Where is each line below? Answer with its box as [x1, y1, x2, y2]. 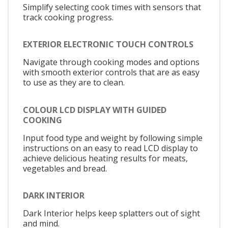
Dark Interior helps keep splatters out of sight [23, 208, 200, 219]
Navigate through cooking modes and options [23, 56, 199, 68]
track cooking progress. [23, 11, 113, 23]
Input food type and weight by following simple [23, 132, 203, 144]
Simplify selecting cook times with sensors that [23, 1, 201, 13]
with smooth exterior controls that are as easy [23, 67, 199, 78]
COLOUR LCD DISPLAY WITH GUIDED [23, 104, 166, 116]
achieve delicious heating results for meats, [23, 152, 188, 164]
